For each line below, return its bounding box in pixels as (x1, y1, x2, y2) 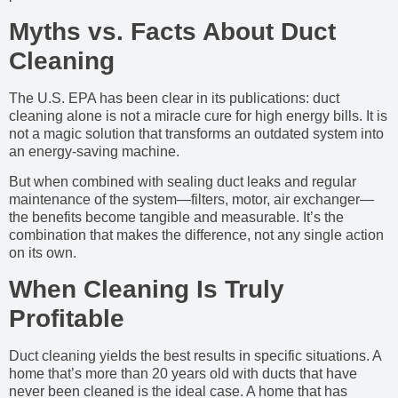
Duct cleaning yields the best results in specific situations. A (9, 348, 381, 364)
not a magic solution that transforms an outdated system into (9, 125, 384, 141)
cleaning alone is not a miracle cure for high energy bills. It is (9, 107, 387, 123)
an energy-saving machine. (9, 143, 179, 159)
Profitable (9, 305, 124, 333)
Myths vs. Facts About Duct (9, 17, 336, 45)
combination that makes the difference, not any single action (9, 227, 384, 243)
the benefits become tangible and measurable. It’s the (9, 210, 344, 226)
